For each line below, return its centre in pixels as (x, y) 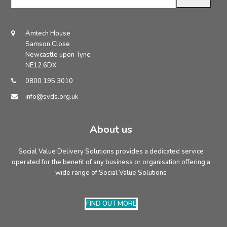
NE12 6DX (41, 66)
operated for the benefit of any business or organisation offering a (111, 162)
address (24, 14)
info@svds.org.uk (52, 97)
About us (111, 130)
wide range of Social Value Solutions (111, 173)
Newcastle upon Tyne (58, 55)
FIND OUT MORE (111, 204)
